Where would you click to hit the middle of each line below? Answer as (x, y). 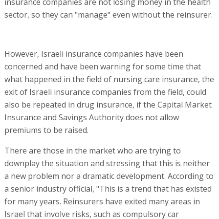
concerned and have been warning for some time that (102, 66)
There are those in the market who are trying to (92, 150)
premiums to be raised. (46, 130)
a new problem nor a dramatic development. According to (109, 176)
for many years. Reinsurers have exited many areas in (102, 201)
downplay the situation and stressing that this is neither (107, 163)
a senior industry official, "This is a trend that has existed (108, 188)
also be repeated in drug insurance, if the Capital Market (108, 104)
